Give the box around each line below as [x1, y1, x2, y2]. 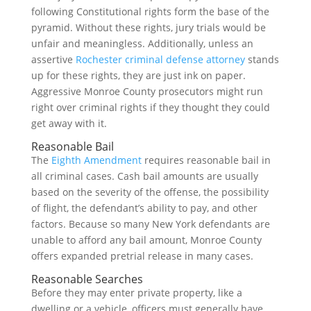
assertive [31, 53, 76, 66]
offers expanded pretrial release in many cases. [31, 249, 253, 262]
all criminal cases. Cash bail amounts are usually [31, 169, 258, 183]
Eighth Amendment [51, 153, 142, 167]
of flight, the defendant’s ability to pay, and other [31, 201, 258, 215]
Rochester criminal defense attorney [75, 53, 245, 66]
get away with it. [31, 117, 107, 130]
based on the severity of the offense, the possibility [31, 185, 269, 199]
